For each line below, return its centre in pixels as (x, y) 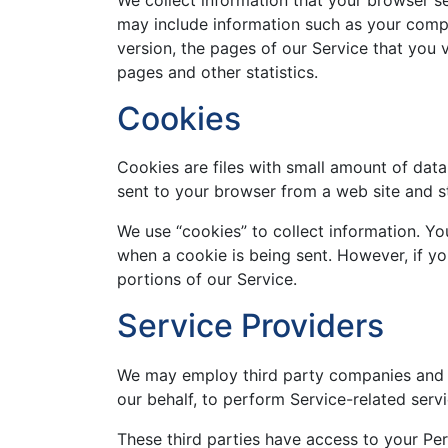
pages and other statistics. (217, 71)
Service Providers (250, 326)
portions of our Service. (207, 279)
